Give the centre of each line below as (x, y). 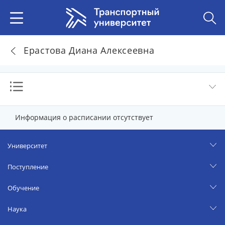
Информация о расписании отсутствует (84, 117)
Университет (27, 146)
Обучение (23, 188)
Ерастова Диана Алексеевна (89, 50)
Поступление (28, 167)
